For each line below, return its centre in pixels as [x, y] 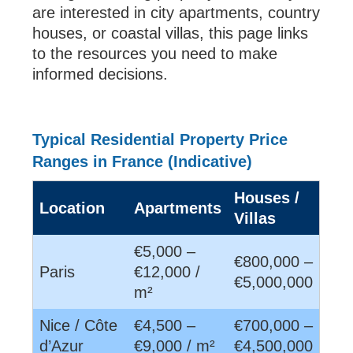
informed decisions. [100, 74]
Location [72, 208]
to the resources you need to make [155, 54]
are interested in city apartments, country [176, 13]
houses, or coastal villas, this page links [171, 33]
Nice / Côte [79, 325]
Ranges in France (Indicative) [143, 162]
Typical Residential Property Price [160, 139]
